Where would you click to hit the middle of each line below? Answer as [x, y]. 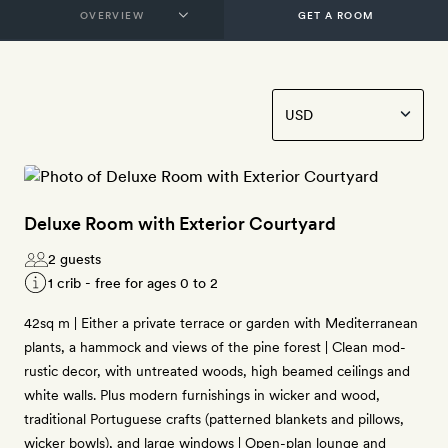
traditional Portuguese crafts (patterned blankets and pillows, [214, 419]
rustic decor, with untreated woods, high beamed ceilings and [217, 371]
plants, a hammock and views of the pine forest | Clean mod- [215, 347]
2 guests [74, 259]
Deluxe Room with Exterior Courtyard [180, 223]
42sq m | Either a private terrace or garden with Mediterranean [221, 323]
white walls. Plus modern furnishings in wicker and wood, [202, 395]
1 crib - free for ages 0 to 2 [133, 283]
